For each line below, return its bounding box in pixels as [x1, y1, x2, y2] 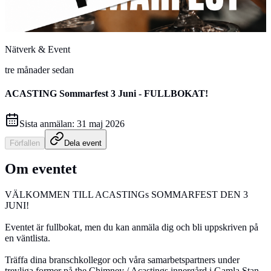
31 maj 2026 [77, 118, 125, 129]
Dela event [64, 138, 102, 148]
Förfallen [10, 138, 40, 148]
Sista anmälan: [19, 118, 74, 129]
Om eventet [5, 161, 77, 177]
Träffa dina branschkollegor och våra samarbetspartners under [5, 255, 240, 266]
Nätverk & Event [5, 44, 70, 54]
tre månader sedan [5, 65, 74, 75]
